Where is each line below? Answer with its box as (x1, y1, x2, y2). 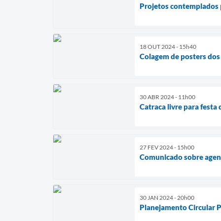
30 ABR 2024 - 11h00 (140, 93, 195, 101)
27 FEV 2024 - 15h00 (140, 144, 194, 151)
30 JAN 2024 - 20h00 (140, 194, 194, 202)
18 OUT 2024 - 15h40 (140, 43, 196, 51)
